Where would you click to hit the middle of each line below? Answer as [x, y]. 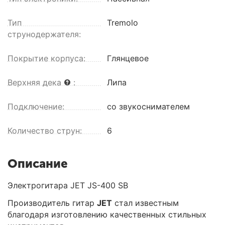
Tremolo [123, 22]
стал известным [145, 203]
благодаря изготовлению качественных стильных [107, 214]
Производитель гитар [52, 203]
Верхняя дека [36, 82]
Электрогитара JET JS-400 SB [68, 185]
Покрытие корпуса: [46, 58]
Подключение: [36, 106]
